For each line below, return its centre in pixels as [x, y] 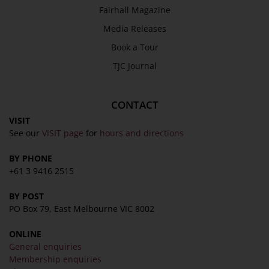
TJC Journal [134, 66]
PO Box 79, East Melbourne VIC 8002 [82, 209]
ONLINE [25, 234]
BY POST [26, 196]
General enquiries [45, 247]
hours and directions [142, 133]
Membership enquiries [55, 259]
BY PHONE [31, 159]
